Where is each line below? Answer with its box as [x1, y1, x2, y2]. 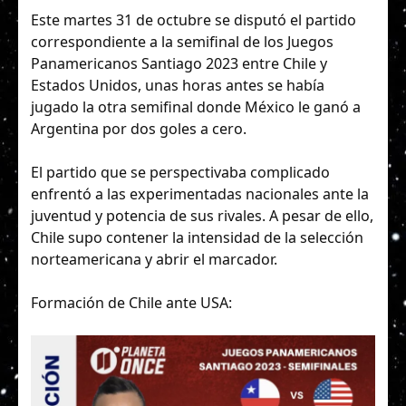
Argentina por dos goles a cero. [31, 118, 250, 139]
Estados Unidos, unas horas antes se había [31, 74, 324, 95]
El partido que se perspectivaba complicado [31, 161, 330, 182]
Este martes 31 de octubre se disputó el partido [31, 9, 356, 30]
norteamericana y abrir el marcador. [31, 248, 277, 269]
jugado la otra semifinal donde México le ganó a [31, 96, 361, 117]
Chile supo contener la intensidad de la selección [31, 227, 363, 247]
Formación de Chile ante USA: [31, 292, 232, 313]
